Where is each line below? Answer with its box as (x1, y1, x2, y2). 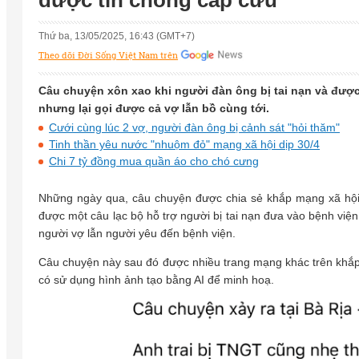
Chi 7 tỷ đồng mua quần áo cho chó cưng (49, 155, 259, 168)
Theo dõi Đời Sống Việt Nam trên (38, 50, 178, 62)
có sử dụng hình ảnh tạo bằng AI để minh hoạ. (38, 273, 274, 287)
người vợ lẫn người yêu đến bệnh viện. (38, 227, 236, 240)
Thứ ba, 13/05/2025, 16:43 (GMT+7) (38, 30, 195, 42)
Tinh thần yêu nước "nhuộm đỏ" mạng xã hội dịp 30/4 (49, 138, 320, 151)
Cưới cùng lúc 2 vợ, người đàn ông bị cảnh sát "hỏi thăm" (49, 121, 340, 135)
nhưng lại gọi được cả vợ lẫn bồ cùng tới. (38, 102, 269, 115)
